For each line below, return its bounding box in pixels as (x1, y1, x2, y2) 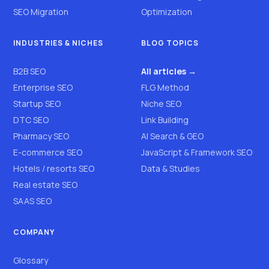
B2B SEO (13, 65, 46, 77)
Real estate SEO (13, 178, 78, 190)
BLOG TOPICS (141, 38, 199, 49)
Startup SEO (13, 97, 61, 109)
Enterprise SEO (13, 81, 73, 93)
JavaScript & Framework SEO (141, 146, 253, 158)
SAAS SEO (13, 195, 52, 207)
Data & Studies (141, 162, 201, 174)
